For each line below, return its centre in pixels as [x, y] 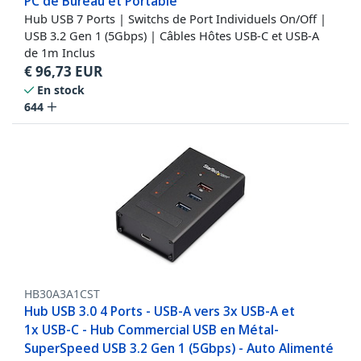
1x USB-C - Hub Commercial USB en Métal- [151, 330]
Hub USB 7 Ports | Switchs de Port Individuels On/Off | [175, 19]
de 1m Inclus [60, 53]
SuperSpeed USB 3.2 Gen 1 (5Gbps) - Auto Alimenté [179, 349]
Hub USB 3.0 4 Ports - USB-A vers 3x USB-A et [160, 311]
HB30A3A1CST [62, 294]
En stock [61, 90]
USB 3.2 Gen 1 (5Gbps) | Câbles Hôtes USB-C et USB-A [172, 36]
